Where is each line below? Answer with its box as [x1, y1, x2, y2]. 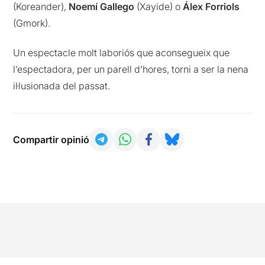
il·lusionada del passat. [13, 79, 111, 92]
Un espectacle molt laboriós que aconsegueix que [13, 46, 230, 59]
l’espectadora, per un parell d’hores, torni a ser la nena [13, 63, 249, 75]
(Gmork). [13, 17, 51, 29]
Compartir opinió [13, 133, 90, 146]
